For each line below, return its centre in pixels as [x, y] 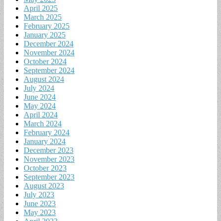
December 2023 [49, 150]
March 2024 [43, 123]
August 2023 [44, 185]
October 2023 [45, 168]
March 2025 [43, 17]
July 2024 [39, 88]
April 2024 [41, 114]
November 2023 [49, 159]
